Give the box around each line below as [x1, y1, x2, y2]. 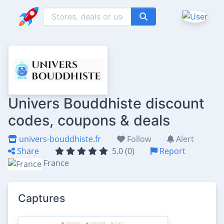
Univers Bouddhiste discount [8, 94, 204, 112]
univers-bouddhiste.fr [17, 133, 101, 144]
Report [157, 145, 185, 156]
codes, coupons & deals [8, 111, 170, 129]
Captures [18, 191, 65, 204]
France [43, 157, 69, 168]
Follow [125, 133, 151, 144]
